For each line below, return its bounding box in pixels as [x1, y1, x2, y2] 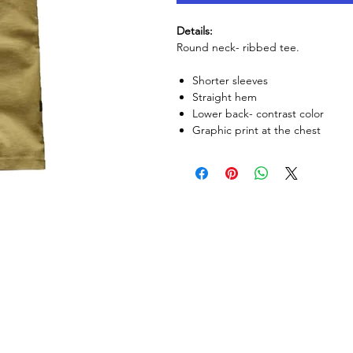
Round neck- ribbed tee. [176, 39, 303, 54]
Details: [176, 23, 213, 38]
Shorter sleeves [192, 72, 268, 87]
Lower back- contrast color [192, 106, 324, 121]
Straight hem [192, 89, 257, 104]
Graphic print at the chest [192, 122, 321, 137]
